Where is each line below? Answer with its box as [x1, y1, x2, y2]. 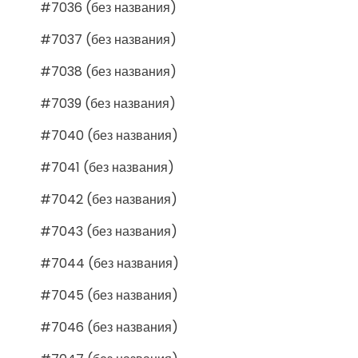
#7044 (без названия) [40, 253, 179, 272]
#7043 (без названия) [40, 221, 177, 241]
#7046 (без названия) [40, 317, 178, 336]
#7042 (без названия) [40, 189, 177, 209]
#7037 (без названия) [40, 30, 177, 49]
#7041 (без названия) [40, 157, 174, 177]
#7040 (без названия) [40, 125, 178, 145]
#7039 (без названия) [40, 93, 176, 113]
